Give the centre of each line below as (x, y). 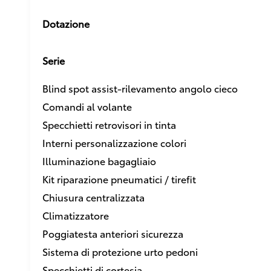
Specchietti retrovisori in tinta (109, 124)
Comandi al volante (87, 106)
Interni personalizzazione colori (114, 142)
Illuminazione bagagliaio (99, 160)
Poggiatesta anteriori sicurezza (113, 233)
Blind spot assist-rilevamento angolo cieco (140, 88)
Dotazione (66, 23)
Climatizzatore (76, 215)
